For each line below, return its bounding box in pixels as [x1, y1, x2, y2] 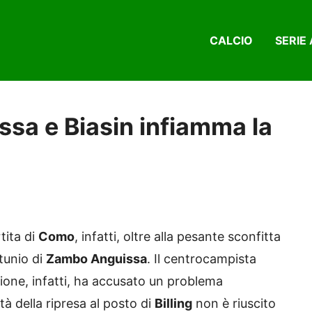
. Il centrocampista [147, 251, 256, 267]
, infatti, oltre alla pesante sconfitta [75, 229, 281, 244]
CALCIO [210, 33, 253, 48]
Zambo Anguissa [46, 251, 147, 267]
